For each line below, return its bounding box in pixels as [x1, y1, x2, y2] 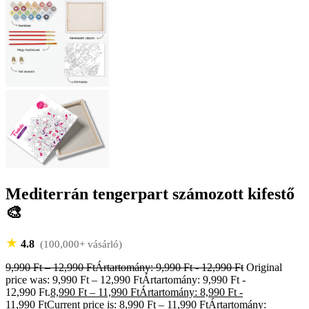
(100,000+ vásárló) [37, 239, 122, 250]
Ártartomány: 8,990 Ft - [139, 286, 243, 299]
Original [246, 261, 282, 274]
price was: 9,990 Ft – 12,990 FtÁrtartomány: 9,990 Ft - [6, 274, 246, 286]
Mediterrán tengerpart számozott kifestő [6, 185, 295, 203]
